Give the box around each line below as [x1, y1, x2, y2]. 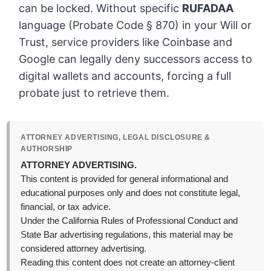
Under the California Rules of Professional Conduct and [21, 216, 238, 226]
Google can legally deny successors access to [19, 53, 253, 66]
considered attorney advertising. [21, 244, 147, 254]
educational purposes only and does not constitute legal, [21, 188, 241, 198]
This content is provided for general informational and [21, 174, 229, 184]
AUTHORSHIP [21, 145, 73, 154]
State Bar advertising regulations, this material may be [21, 230, 233, 240]
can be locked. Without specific [19, 2, 183, 15]
